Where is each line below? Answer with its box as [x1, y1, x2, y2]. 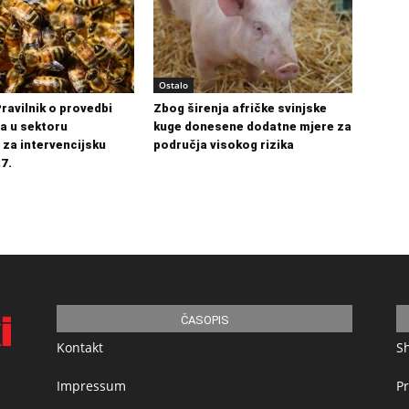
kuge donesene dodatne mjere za [153, 120, 351, 133]
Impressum [57, 377, 126, 394]
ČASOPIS [180, 313, 229, 327]
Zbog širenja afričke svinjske [153, 101, 327, 115]
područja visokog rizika [153, 138, 294, 152]
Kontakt [57, 339, 103, 356]
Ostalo [159, 79, 188, 91]
